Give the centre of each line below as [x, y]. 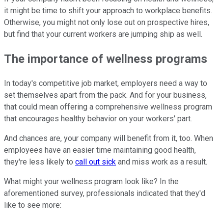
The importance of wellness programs [106, 59]
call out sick [96, 162]
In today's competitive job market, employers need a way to [106, 83]
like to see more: [33, 205]
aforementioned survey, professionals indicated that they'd [105, 193]
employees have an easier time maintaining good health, [100, 150]
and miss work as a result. [162, 162]
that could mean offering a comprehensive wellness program [108, 107]
